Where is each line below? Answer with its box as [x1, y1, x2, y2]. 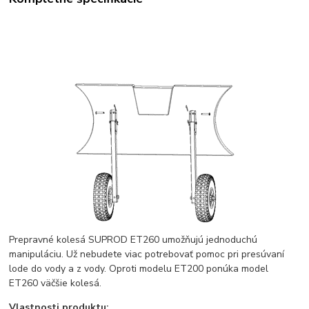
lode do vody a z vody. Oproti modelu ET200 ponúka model [9, 262, 269, 276]
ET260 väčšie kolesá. [9, 277, 102, 290]
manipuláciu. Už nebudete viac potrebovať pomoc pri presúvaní [9, 248, 285, 261]
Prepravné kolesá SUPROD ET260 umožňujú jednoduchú [9, 233, 258, 247]
